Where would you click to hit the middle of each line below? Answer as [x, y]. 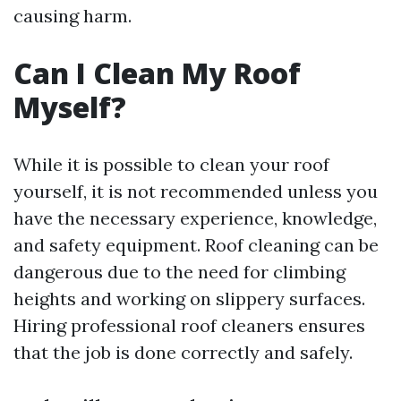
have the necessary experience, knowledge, [195, 218]
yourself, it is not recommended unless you [196, 191]
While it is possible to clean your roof [171, 164]
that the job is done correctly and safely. [183, 352]
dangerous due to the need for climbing [179, 272]
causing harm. [73, 16]
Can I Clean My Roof [157, 73]
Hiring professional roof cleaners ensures [189, 325]
